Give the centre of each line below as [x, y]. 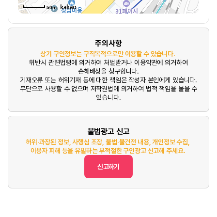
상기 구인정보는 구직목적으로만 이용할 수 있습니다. [108, 54]
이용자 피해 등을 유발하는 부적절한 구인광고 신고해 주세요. [108, 151]
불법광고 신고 [108, 132]
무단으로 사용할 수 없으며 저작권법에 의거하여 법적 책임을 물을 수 [108, 89]
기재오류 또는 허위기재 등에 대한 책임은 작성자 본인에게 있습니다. [108, 80]
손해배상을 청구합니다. [108, 71]
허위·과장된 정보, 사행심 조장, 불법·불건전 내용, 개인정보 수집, [108, 142]
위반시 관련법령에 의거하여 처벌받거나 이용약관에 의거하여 [108, 62]
